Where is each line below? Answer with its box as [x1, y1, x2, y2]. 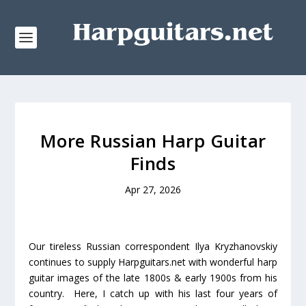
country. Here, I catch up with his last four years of [29, 287, 277, 300]
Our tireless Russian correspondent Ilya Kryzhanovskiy [29, 240, 277, 253]
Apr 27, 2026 [125, 183, 181, 196]
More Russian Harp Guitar [40, 128, 266, 153]
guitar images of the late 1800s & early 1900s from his [29, 271, 277, 284]
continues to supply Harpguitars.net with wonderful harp [29, 255, 277, 268]
